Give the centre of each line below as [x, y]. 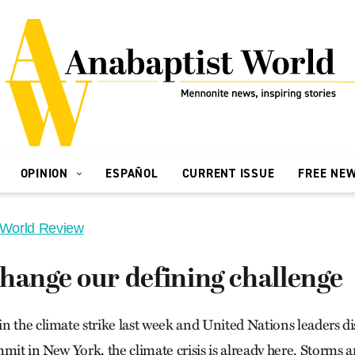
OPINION [46, 174]
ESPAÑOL [132, 174]
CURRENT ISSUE [228, 174]
